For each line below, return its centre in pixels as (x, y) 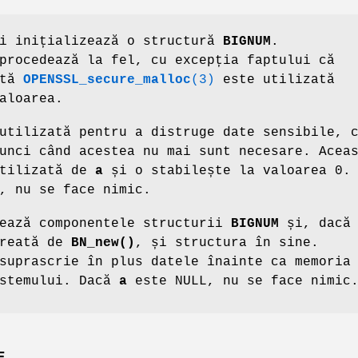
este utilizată (275, 80)
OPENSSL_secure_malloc (107, 80)
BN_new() (103, 243)
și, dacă (315, 223)
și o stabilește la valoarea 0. (227, 171)
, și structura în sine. (227, 243)
